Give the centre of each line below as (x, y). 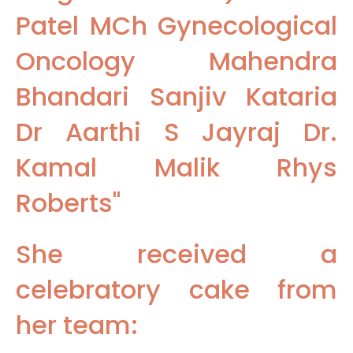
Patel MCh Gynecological (176, 25)
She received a (176, 254)
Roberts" (68, 203)
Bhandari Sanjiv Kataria (176, 96)
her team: (77, 325)
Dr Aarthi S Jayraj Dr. (176, 132)
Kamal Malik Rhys (176, 167)
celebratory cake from (176, 289)
